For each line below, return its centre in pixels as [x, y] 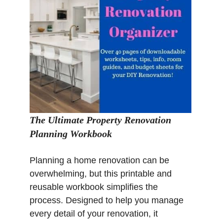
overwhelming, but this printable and [101, 173]
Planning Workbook [71, 133]
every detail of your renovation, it [94, 213]
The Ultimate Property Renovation [100, 120]
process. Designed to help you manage [107, 200]
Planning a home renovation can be [99, 160]
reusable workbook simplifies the [94, 187]
